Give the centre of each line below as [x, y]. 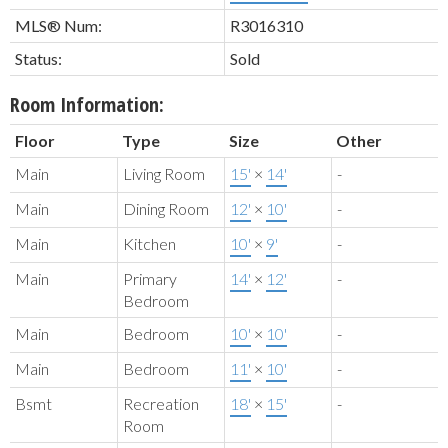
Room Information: [87, 105]
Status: [38, 59]
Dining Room [166, 209]
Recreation [161, 404]
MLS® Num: [58, 26]
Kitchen [149, 244]
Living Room [164, 174]
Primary [150, 279]
